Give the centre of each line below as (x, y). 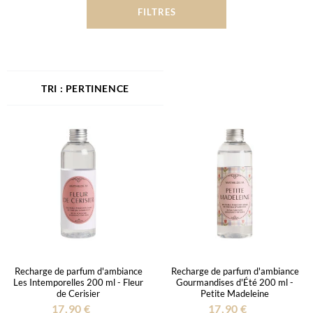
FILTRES (156, 12)
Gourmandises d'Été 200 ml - (235, 282)
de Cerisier (78, 293)
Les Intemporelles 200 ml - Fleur (78, 282)
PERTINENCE (96, 88)
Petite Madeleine (235, 293)
